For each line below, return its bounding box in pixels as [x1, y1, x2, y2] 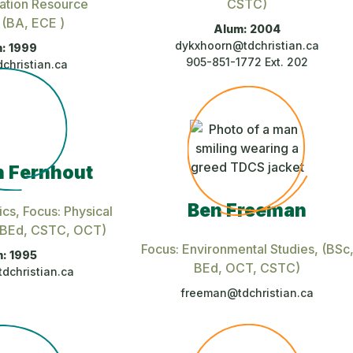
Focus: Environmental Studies [140, 240, 314, 257]
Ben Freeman [188, 199, 307, 221]
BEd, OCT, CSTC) [194, 259, 301, 276]
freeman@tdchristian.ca [180, 285, 314, 299]
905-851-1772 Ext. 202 [186, 54, 309, 69]
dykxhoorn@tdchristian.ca [175, 38, 320, 52]
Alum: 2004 [214, 21, 281, 35]
